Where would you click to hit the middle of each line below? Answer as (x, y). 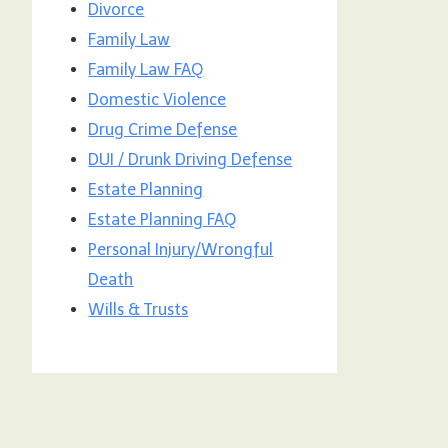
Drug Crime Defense (163, 130)
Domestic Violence (157, 100)
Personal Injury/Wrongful (181, 250)
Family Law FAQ (146, 70)
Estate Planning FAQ (162, 220)
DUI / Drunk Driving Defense (190, 160)
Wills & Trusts (138, 310)
